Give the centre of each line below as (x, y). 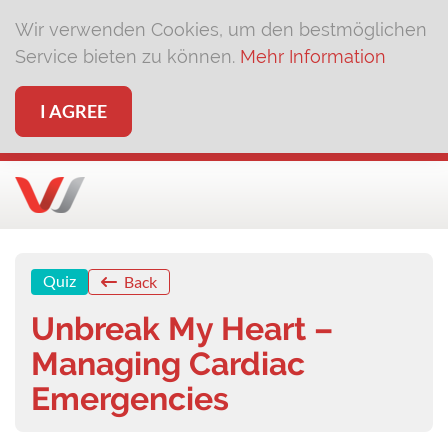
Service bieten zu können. (127, 56)
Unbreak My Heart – (182, 328)
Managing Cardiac (168, 363)
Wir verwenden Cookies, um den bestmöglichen (221, 29)
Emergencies (130, 398)
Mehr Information (313, 56)
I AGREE (73, 111)
